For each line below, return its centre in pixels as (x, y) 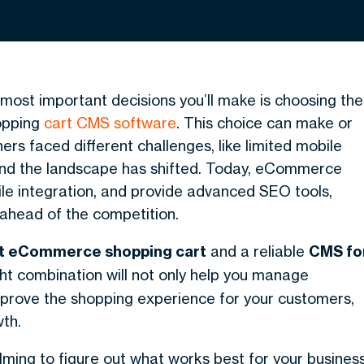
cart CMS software (110, 123)
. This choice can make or (264, 123)
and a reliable (258, 251)
